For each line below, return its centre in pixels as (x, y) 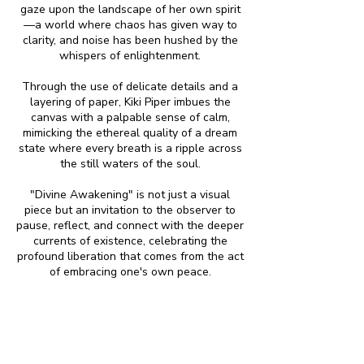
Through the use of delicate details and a (130, 87)
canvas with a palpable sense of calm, (130, 118)
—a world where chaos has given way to (130, 25)
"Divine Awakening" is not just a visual (130, 195)
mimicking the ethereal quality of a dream (130, 133)
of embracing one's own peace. (130, 272)
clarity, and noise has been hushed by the (130, 41)
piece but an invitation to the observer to (130, 210)
